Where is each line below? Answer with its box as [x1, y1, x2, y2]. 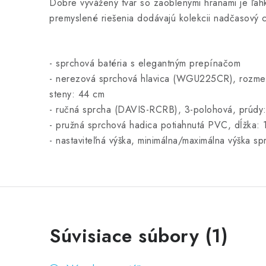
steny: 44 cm [49, 87, 104, 101]
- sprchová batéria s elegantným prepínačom [49, 56, 240, 70]
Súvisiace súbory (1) [49, 222, 228, 249]
